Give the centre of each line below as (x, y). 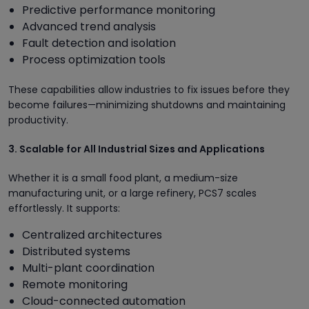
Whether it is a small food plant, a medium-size (123, 178)
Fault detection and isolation (99, 43)
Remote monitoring (75, 284)
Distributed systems (76, 251)
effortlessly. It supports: (64, 208)
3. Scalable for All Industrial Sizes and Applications (137, 149)
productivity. (38, 120)
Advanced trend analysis (89, 26)
